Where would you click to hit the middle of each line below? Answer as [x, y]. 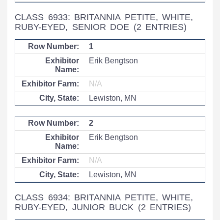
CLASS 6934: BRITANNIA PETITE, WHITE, [104, 197]
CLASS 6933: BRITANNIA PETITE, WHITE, [104, 17]
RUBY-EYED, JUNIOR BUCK [76, 207]
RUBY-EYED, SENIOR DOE [74, 27]
